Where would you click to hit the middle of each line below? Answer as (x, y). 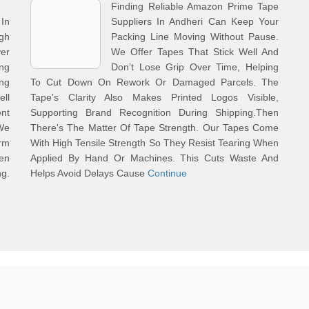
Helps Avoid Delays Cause (89, 173)
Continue (167, 173)
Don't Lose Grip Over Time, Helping (195, 67)
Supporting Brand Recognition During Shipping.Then (154, 112)
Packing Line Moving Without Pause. (195, 37)
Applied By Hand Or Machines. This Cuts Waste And (154, 158)
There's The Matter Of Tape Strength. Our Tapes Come (154, 128)
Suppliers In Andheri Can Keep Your (195, 21)
